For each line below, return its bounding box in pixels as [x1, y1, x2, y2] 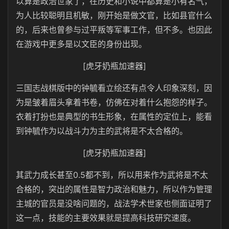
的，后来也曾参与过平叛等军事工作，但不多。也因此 [16, 25, 212, 35]
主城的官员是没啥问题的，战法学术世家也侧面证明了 [16, 198, 212, 209]
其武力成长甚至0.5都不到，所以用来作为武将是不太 [16, 170, 208, 180]
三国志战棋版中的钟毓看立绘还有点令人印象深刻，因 [16, 83, 212, 93]
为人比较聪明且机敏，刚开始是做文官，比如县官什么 [16, 10, 212, 20]
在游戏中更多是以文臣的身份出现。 [16, 39, 147, 49]
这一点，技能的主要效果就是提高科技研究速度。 [16, 213, 196, 223]
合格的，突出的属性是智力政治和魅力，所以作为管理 [16, 184, 212, 194]
